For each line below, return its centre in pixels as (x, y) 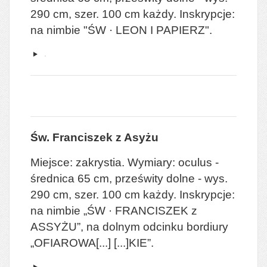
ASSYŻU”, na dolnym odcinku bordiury (129, 226)
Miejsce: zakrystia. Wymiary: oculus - (125, 162)
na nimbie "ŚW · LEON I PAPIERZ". (121, 30)
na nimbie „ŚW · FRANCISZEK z (114, 210)
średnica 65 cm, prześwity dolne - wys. (129, 178)
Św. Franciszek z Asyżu (94, 137)
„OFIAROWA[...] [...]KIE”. (92, 243)
